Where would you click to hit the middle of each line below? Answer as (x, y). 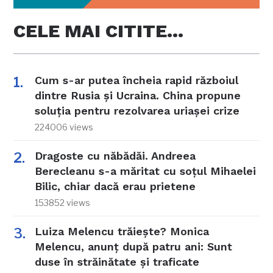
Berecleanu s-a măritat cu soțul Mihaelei (146, 171)
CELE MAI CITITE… (99, 31)
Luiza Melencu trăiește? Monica (122, 232)
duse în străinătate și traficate (117, 262)
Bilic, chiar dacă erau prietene (115, 186)
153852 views (63, 203)
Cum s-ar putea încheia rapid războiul (137, 80)
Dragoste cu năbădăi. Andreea (115, 156)
